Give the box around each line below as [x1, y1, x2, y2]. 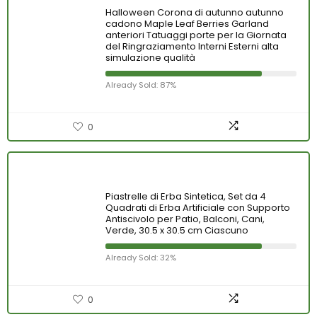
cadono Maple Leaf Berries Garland [105, 17, 269, 30]
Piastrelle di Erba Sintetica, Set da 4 [105, 190, 266, 203]
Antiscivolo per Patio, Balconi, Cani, [105, 212, 265, 226]
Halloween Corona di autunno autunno [105, 6, 284, 19]
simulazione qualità [105, 51, 195, 64]
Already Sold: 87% [105, 79, 176, 91]
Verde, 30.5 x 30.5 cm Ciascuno [105, 224, 248, 237]
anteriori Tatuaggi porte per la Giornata [105, 28, 287, 42]
